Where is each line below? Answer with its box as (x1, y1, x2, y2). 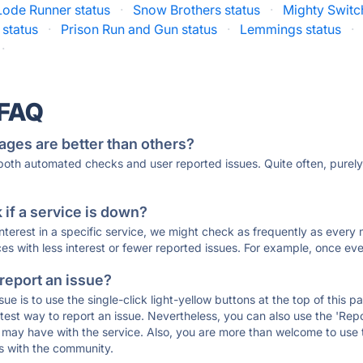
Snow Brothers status (133, 2, 261, 18)
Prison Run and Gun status (61, 21, 218, 37)
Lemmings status (240, 21, 342, 37)
